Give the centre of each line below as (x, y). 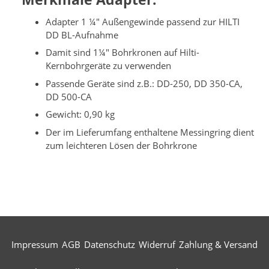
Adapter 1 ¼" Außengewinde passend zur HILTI (143, 21)
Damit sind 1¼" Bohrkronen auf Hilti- (122, 53)
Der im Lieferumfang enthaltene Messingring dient (150, 132)
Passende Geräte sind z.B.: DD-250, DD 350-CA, (144, 83)
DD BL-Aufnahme (82, 35)
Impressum (35, 244)
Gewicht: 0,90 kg (80, 114)
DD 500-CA (69, 96)
